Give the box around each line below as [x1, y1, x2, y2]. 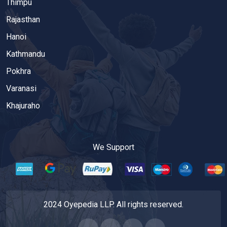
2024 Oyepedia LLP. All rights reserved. [44, 200, 183, 209]
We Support [93, 142, 134, 152]
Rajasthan [6, 15, 40, 24]
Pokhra [6, 66, 31, 76]
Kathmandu [6, 49, 45, 59]
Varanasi [6, 84, 36, 93]
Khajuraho [6, 101, 40, 110]
